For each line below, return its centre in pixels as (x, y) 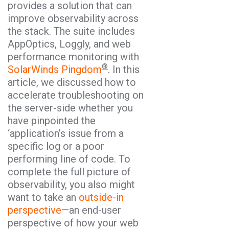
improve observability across (73, 18)
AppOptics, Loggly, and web (69, 44)
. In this (124, 69)
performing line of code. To (69, 159)
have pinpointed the (52, 120)
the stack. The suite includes (71, 31)
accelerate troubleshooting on (76, 95)
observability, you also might (71, 184)
